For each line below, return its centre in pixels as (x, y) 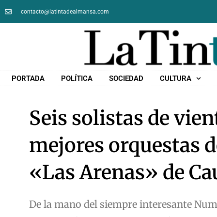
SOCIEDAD (126, 79)
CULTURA (175, 79)
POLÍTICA (77, 79)
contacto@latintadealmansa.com (65, 12)
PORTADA (28, 79)
